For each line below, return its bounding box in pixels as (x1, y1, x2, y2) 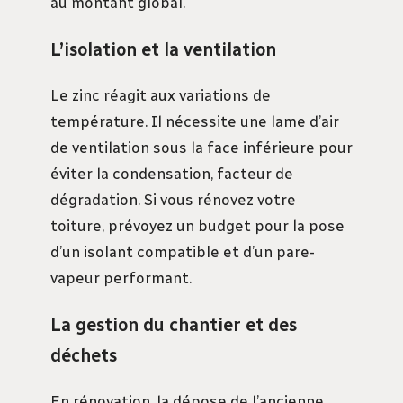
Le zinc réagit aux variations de (50, 85, 271, 104)
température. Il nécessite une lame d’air (50, 112, 339, 130)
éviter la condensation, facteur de (50, 164, 293, 183)
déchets (50, 344, 117, 366)
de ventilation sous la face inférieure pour (50, 138, 353, 157)
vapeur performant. (50, 268, 192, 287)
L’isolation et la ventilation (50, 38, 276, 60)
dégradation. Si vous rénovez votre (50, 190, 296, 209)
